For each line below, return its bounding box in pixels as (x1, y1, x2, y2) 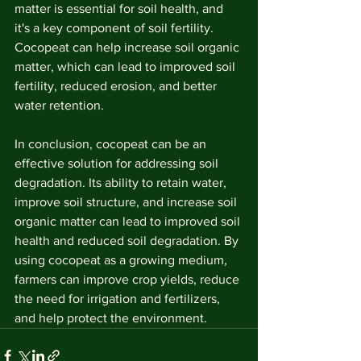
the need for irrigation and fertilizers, (15, 292, 223, 305)
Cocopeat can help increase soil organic (15, 40, 243, 54)
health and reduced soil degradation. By (15, 234, 242, 247)
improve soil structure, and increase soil (15, 195, 240, 209)
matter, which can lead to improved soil (15, 60, 239, 73)
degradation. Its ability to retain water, (15, 176, 230, 189)
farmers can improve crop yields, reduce (15, 272, 243, 286)
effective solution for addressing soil (15, 156, 222, 170)
